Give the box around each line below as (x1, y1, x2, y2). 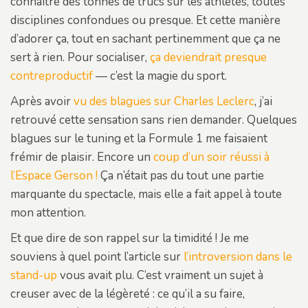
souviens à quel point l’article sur (10, 248, 184, 265)
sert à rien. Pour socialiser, (10, 49, 150, 65)
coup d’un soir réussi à (153, 148, 269, 165)
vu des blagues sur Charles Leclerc (74, 93, 254, 109)
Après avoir (10, 93, 74, 109)
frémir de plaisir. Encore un (10, 148, 153, 165)
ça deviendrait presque (150, 49, 267, 65)
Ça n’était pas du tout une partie (98, 167, 264, 184)
